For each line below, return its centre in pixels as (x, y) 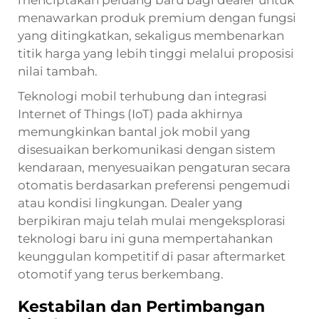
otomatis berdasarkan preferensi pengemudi (154, 185)
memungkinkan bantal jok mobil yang (134, 131)
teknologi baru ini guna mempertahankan (145, 238)
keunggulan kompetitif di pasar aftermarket (152, 256)
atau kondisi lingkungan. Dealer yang (130, 203)
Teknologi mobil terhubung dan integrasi (142, 96)
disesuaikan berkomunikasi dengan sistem (147, 149)
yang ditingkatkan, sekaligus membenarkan (151, 35)
